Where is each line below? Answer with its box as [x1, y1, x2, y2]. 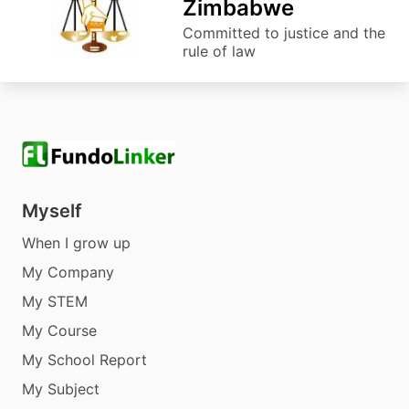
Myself [22, 199, 82, 222]
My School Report [22, 350, 147, 369]
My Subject [22, 379, 100, 398]
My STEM [22, 291, 88, 310]
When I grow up [22, 233, 131, 252]
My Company [22, 262, 114, 281]
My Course [22, 320, 97, 340]
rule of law [183, 41, 256, 60]
